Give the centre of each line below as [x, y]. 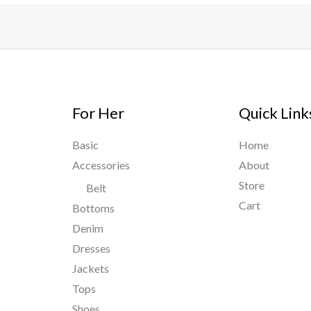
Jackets [90, 269]
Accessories [101, 165]
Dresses [91, 249]
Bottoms [93, 208]
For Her [98, 112]
